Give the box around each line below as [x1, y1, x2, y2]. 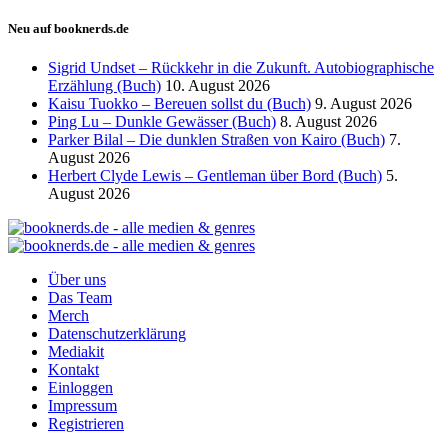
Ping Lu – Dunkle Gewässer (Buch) [48, 112, 276, 130]
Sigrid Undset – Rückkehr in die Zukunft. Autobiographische [48, 58, 434, 76]
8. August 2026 [280, 112, 377, 130]
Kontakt [48, 360, 99, 378]
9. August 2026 [315, 94, 412, 112]
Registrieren [48, 414, 124, 432]
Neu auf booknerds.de [8, 20, 129, 36]
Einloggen [48, 378, 113, 396]
